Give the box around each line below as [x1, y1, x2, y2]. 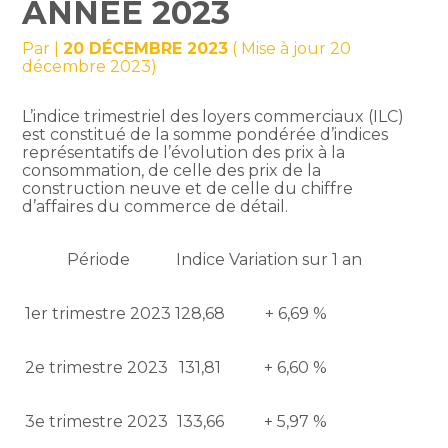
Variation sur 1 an [229, 250, 363, 270]
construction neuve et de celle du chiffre [22, 179, 354, 199]
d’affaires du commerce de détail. [22, 197, 289, 217]
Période [66, 250, 130, 270]
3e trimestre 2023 [25, 412, 169, 432]
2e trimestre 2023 [25, 358, 169, 378]
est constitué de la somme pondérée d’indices [22, 125, 389, 145]
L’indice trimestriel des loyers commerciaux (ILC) [22, 107, 405, 127]
